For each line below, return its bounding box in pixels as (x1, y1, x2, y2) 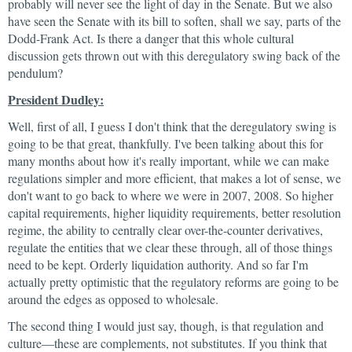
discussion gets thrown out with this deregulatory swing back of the (8, 47, 340, 64)
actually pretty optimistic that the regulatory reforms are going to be (8, 273, 339, 290)
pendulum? (8, 64, 63, 81)
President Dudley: (8, 90, 104, 108)
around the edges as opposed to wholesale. (8, 291, 218, 307)
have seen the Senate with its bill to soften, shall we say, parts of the (8, 13, 341, 29)
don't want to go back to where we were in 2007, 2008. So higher (8, 187, 333, 203)
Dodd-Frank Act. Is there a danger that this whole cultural (8, 30, 294, 46)
